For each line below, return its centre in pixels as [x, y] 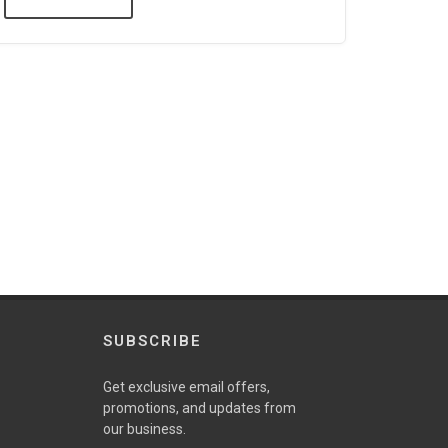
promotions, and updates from [199, 407]
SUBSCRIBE [152, 340]
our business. [144, 428]
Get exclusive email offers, [186, 386]
